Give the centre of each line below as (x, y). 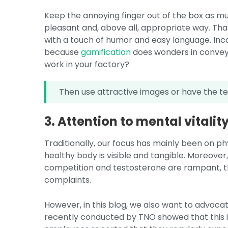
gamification (106, 52)
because (63, 52)
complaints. (68, 180)
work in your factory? (87, 64)
